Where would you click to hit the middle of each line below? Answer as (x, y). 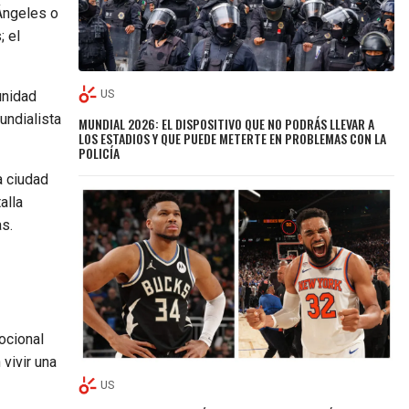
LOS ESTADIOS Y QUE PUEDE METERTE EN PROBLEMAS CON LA (233, 138)
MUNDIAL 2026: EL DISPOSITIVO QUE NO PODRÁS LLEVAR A (227, 123)
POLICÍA (100, 152)
